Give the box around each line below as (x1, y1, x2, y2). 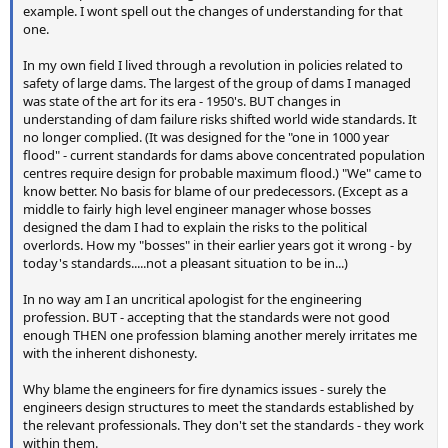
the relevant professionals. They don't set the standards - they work (23, 416, 424, 435)
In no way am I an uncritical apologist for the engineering (23, 290, 362, 309)
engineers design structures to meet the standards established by (23, 398, 414, 417)
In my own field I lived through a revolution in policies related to (23, 56, 403, 75)
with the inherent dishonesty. (23, 344, 197, 363)
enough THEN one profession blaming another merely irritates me (23, 326, 417, 345)
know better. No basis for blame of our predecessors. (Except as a (23, 182, 408, 201)
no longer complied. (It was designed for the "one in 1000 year (23, 128, 389, 147)
